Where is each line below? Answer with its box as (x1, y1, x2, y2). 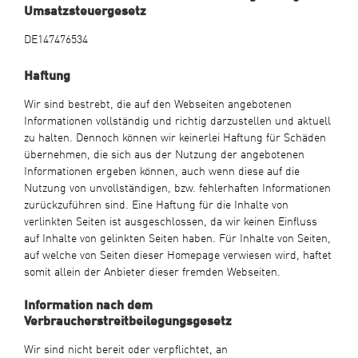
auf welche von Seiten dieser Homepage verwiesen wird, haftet (23, 245, 332, 263)
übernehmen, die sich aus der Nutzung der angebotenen (23, 144, 304, 162)
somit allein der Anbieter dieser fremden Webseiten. (23, 261, 280, 280)
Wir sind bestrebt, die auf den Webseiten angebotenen (23, 93, 292, 112)
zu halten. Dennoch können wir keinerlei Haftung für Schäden (23, 127, 326, 145)
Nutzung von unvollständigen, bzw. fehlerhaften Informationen (23, 177, 331, 196)
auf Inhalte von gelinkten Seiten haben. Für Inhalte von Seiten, (23, 228, 331, 246)
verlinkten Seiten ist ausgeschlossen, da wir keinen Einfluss (23, 211, 317, 229)
